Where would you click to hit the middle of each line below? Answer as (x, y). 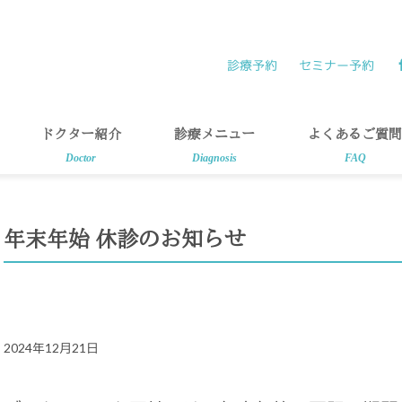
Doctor (81, 158)
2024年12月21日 (51, 348)
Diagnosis (214, 158)
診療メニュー (214, 135)
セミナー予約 (336, 65)
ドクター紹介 (81, 135)
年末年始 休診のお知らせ (125, 240)
